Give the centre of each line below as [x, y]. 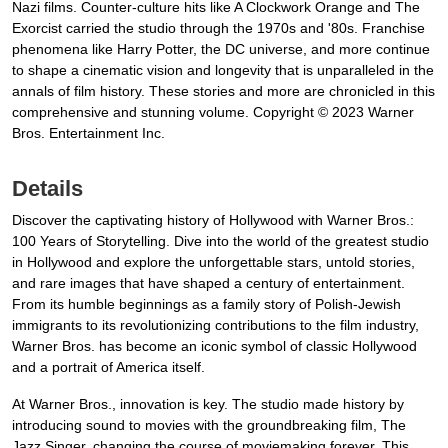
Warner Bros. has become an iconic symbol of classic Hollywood [214, 346]
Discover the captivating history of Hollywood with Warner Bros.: [213, 220]
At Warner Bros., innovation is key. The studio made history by [208, 404]
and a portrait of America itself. [108, 367]
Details [47, 189]
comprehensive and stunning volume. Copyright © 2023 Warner [213, 112]
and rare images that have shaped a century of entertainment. [208, 283]
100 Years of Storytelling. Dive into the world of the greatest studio [220, 241]
